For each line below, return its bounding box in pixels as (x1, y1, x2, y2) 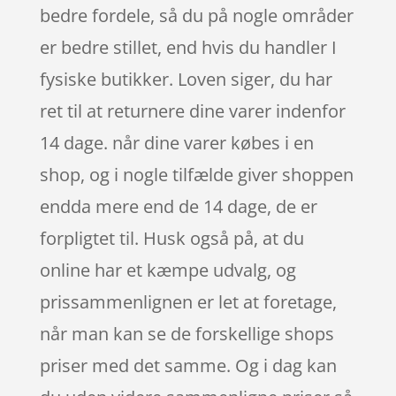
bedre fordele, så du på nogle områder (39, 3, 354, 27)
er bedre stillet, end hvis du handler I (39, 34, 337, 59)
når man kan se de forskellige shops (39, 321, 334, 346)
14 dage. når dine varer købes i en (39, 130, 314, 155)
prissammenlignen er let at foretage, (39, 289, 337, 314)
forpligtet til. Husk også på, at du (39, 225, 304, 250)
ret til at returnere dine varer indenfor (39, 98, 346, 123)
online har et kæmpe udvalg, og (39, 257, 296, 282)
